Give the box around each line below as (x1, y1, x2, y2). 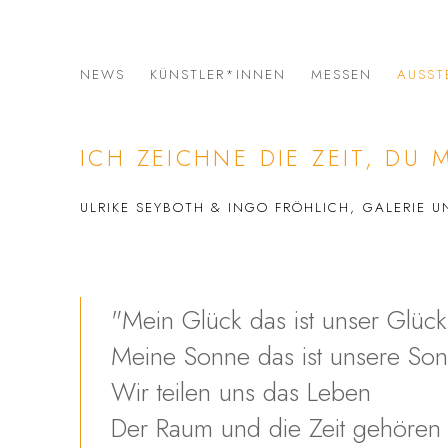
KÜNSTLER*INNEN (150, 64, 287, 84)
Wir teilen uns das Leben (111, 372, 371, 411)
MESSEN (311, 64, 373, 84)
